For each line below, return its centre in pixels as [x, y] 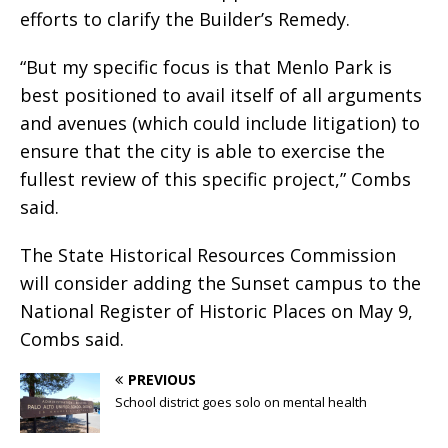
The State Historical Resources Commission [208, 255]
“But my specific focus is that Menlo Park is [206, 67]
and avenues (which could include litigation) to [220, 123]
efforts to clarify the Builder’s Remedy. [185, 19]
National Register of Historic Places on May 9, [216, 311]
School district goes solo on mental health [241, 402]
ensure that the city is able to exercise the [202, 151]
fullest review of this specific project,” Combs [215, 179]
